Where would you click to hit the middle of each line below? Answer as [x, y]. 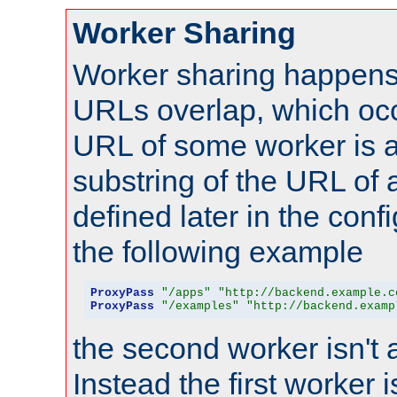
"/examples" [200, 307]
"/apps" [186, 293]
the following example [218, 251]
